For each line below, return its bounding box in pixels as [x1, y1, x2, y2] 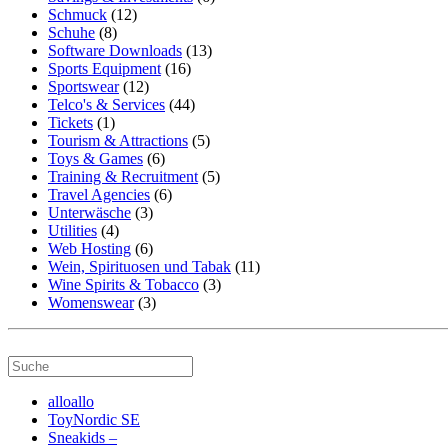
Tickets [48, 114, 93, 132]
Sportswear [48, 78, 119, 96]
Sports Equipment [48, 60, 161, 78]
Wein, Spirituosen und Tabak [48, 258, 231, 276]
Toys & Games [48, 150, 143, 168]
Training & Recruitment [48, 168, 198, 186]
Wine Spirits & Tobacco [48, 276, 199, 294]
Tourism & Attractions [48, 132, 188, 150]
